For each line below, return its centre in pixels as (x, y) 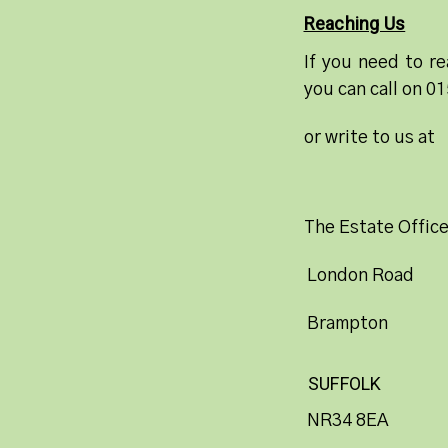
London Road (360, 275)
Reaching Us (354, 23)
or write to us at (369, 137)
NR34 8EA (347, 420)
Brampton (347, 323)
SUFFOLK (344, 383)
